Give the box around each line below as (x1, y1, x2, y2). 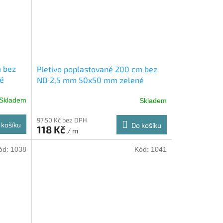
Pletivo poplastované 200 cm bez (36, 64, 157, 74)
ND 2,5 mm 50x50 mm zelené (36, 75, 144, 85)
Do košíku (131, 121, 161, 130)
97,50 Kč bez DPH (36, 116, 87, 124)
